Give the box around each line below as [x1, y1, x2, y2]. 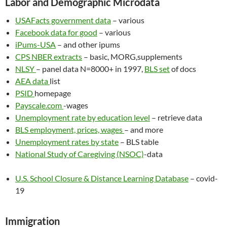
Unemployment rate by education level [15, 112, 150, 122]
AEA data [15, 76, 50, 86]
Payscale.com [15, 100, 63, 110]
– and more [124, 125, 163, 134]
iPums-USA [15, 40, 56, 49]
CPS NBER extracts [15, 52, 82, 61]
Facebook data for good [15, 27, 97, 37]
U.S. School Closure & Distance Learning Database [15, 173, 188, 183]
